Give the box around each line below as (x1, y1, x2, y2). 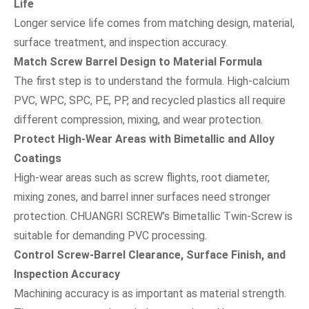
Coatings (14, 151, 61, 165)
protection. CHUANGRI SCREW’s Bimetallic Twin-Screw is (14, 209, 292, 223)
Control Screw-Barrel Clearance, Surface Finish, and (14, 248, 286, 261)
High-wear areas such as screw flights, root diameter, (14, 170, 270, 184)
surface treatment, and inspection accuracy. (14, 35, 228, 49)
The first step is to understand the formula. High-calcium (14, 74, 290, 88)
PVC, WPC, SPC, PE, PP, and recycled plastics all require (14, 93, 286, 107)
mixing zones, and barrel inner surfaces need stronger (14, 190, 270, 203)
